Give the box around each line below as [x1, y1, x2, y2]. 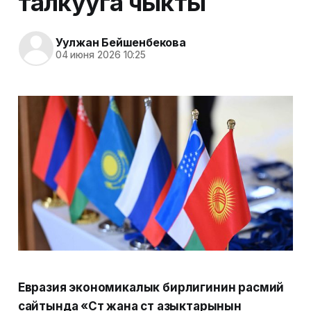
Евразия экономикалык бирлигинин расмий [17, 280, 285, 295]
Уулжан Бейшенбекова [55, 35, 186, 50]
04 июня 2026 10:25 [55, 49, 146, 61]
